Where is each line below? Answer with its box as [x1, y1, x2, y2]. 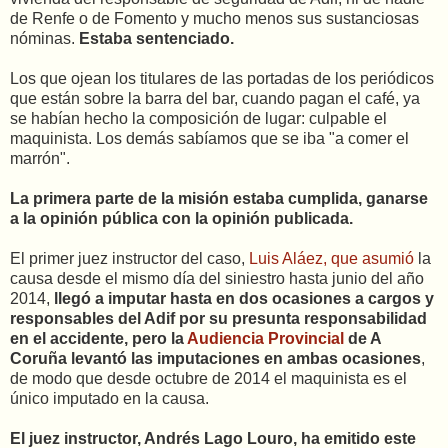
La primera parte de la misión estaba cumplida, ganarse [10, 190, 428, 207]
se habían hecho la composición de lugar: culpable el [10, 110, 387, 127]
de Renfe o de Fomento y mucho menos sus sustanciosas [10, 10, 419, 27]
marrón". [10, 150, 70, 167]
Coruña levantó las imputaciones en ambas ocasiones [10, 350, 421, 367]
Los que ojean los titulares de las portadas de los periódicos [10, 70, 434, 87]
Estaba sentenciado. [79, 30, 234, 47]
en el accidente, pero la [10, 330, 184, 347]
